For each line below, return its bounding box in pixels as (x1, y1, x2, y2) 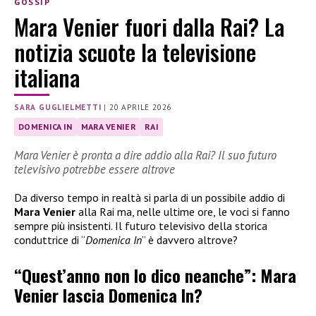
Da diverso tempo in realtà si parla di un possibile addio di (14, 190, 285, 205)
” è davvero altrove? (142, 232, 238, 247)
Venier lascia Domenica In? (14, 282, 202, 308)
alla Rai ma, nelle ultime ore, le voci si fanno (75, 204, 290, 219)
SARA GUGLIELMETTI (14, 102, 102, 112)
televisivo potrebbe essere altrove (14, 161, 175, 177)
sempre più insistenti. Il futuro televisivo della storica (14, 218, 267, 233)
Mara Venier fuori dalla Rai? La (14, 9, 284, 43)
